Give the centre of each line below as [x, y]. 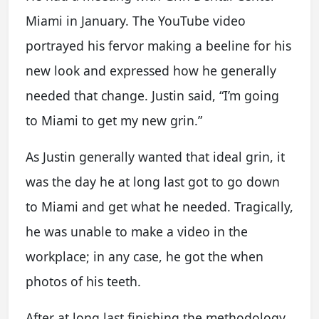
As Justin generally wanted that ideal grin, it [155, 157]
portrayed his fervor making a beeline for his [158, 46]
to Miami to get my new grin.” [114, 120]
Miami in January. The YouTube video [136, 21]
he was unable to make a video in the [137, 231]
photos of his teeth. [83, 281]
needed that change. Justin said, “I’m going [152, 95]
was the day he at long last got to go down [153, 182]
